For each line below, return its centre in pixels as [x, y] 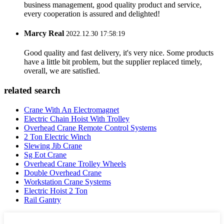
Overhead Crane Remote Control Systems [90, 127]
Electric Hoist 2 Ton [56, 190]
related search [32, 90]
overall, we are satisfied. [62, 71]
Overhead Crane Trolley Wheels [75, 163]
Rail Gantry [42, 199]
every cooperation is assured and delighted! [92, 13]
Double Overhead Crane [63, 172]
